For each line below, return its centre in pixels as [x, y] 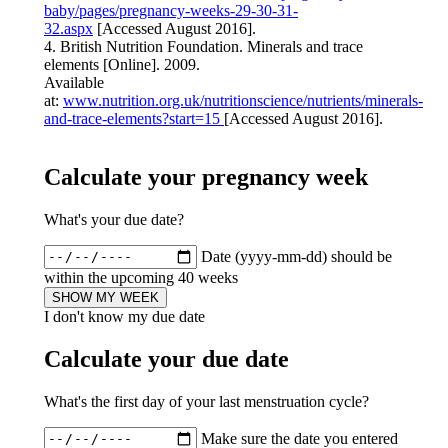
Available [73, 83]
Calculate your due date [166, 358]
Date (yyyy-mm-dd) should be [296, 256]
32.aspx [68, 29]
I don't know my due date [124, 316]
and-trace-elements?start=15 [133, 119]
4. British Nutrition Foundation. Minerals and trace [203, 47]
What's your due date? [113, 219]
